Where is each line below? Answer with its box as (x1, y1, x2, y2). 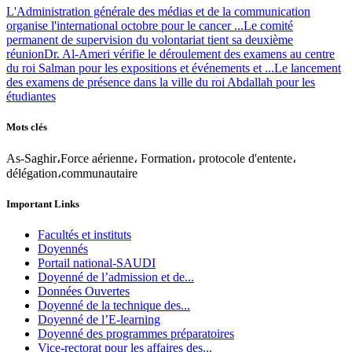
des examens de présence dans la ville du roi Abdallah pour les (6, 75, 315, 89)
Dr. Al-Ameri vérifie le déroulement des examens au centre (44, 46, 335, 60)
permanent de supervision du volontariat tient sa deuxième (6, 32, 293, 46)
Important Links (6, 198, 79, 211)
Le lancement (274, 60, 341, 75)
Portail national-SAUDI (38, 256, 156, 270)
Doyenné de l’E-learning (38, 313, 160, 327)
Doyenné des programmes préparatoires (38, 327, 234, 341)
